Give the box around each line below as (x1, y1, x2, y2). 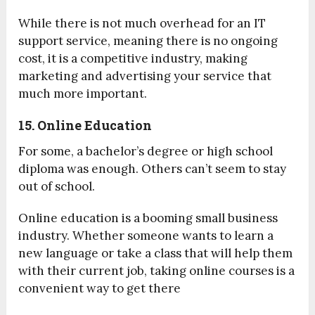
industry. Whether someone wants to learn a (18, 228, 274, 244)
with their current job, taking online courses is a (18, 263, 295, 279)
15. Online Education (18, 117, 153, 134)
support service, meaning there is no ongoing (18, 33, 278, 49)
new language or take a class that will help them (18, 245, 293, 262)
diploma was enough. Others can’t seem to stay (18, 161, 287, 177)
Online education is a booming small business (18, 210, 278, 226)
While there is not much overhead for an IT (18, 15, 266, 32)
